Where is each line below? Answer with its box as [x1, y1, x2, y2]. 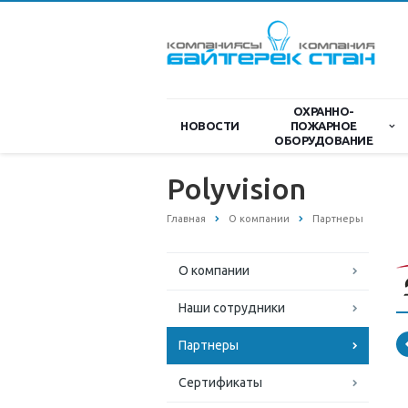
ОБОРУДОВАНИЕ [274, 134, 372, 147]
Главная [167, 213, 206, 224]
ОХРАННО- [292, 105, 354, 117]
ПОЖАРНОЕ [290, 119, 357, 132]
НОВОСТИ [180, 119, 240, 132]
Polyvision [167, 172, 306, 205]
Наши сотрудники [178, 301, 285, 316]
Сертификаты [178, 375, 262, 391]
